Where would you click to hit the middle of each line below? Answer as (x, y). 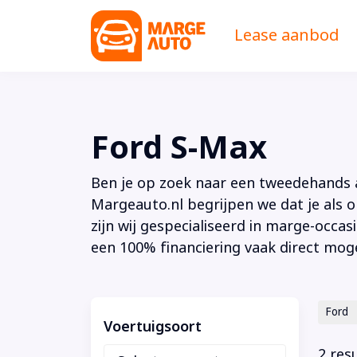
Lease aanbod (287, 35)
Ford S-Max (179, 147)
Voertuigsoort (153, 326)
